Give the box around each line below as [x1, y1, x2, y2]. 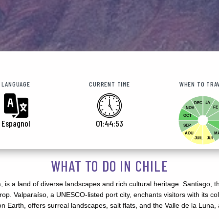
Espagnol [1, 117, 31, 129]
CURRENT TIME [89, 79, 130, 88]
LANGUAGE [1, 79, 30, 88]
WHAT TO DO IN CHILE [51, 156, 168, 175]
